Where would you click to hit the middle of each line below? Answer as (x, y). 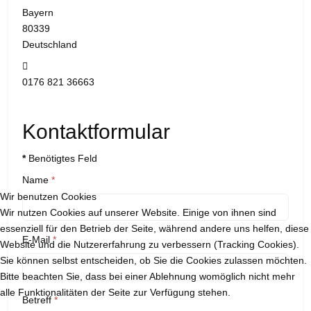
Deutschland (50, 45)
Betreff (37, 300)
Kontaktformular (96, 132)
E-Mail (36, 240)
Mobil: (42, 66)
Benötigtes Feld (61, 159)
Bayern (38, 13)
